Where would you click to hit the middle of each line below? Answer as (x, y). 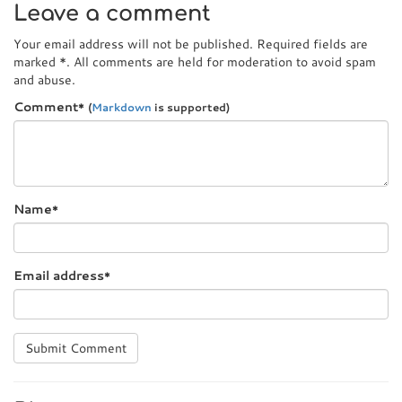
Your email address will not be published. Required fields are (191, 44)
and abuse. (44, 80)
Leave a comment (112, 14)
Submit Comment (76, 348)
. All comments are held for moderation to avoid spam (221, 62)
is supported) (191, 107)
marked (36, 62)
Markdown (122, 107)
